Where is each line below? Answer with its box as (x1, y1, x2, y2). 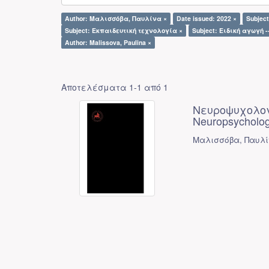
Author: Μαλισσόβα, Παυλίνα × (65, 14, 167, 23)
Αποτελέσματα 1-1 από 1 (61, 81, 168, 93)
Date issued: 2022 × (177, 14, 237, 23)
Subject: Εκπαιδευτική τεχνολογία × (65, 26, 183, 35)
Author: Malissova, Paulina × (65, 38, 151, 47)
